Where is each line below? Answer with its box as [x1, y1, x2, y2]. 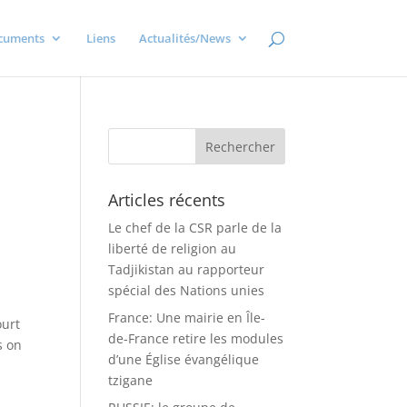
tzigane [108, 372, 154, 389]
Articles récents [108, 189, 226, 211]
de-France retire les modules [108, 330, 284, 347]
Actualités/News [138, 30, 231, 46]
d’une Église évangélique [108, 351, 260, 368]
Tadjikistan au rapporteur [108, 261, 265, 278]
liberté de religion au [108, 240, 237, 257]
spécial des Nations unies [108, 282, 265, 299]
